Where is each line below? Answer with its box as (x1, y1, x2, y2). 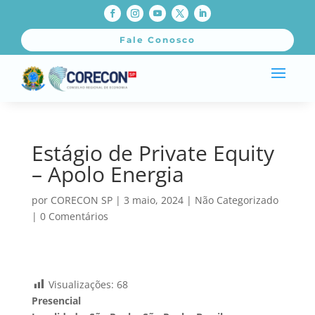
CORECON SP (50, 193, 112, 207)
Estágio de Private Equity (31, 138, 274, 167)
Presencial (31, 293, 81, 307)
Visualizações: (48, 277, 114, 291)
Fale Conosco (120, 34, 195, 46)
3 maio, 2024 (123, 193, 184, 207)
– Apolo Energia (31, 159, 184, 188)
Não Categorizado (194, 193, 278, 207)
